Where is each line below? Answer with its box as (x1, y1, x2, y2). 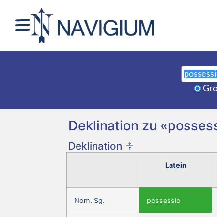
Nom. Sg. (74, 196, 105, 204)
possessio (147, 196, 181, 204)
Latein (165, 160, 186, 169)
